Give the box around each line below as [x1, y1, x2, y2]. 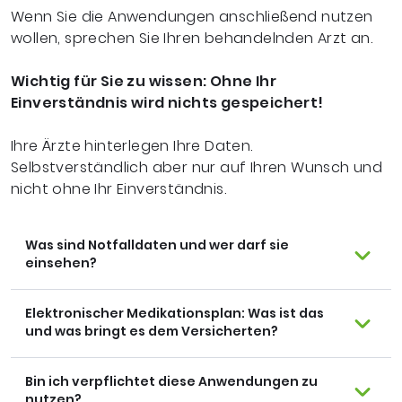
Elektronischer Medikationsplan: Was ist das [25, 304, 324, 322]
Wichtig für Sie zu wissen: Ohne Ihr [11, 71, 276, 92]
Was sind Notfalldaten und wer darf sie [25, 236, 289, 254]
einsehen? [25, 254, 97, 272]
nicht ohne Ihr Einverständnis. [11, 179, 226, 199]
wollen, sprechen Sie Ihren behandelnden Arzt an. [11, 28, 373, 48]
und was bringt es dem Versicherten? [25, 322, 278, 340]
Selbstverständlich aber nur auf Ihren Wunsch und [11, 157, 383, 178]
